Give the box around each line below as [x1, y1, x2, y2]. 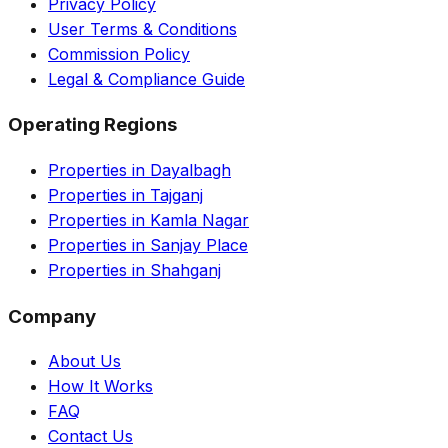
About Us [48, 351, 121, 372]
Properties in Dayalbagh [48, 159, 231, 180]
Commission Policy [48, 43, 190, 64]
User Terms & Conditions [48, 18, 237, 39]
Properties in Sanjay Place [48, 234, 248, 255]
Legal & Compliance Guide [48, 68, 245, 89]
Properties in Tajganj [48, 184, 203, 205]
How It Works [48, 376, 153, 397]
